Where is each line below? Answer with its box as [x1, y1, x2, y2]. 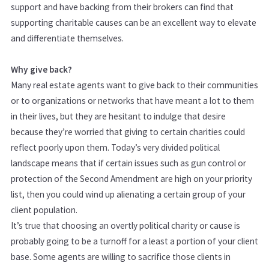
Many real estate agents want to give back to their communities [11, 79, 258, 91]
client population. [11, 204, 77, 216]
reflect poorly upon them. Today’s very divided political [11, 141, 220, 153]
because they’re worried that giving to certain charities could [11, 125, 245, 138]
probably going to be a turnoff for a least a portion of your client [11, 235, 258, 247]
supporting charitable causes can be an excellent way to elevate [11, 16, 256, 28]
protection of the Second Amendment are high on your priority [11, 172, 252, 184]
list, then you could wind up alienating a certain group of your [11, 188, 246, 200]
